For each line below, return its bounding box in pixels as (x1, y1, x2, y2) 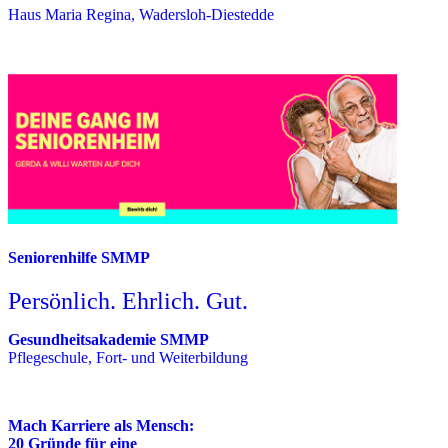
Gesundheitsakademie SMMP (8, 331, 209, 349)
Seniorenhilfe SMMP (8, 249, 150, 267)
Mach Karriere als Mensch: (8, 417, 194, 435)
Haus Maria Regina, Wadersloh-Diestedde (8, 6, 274, 24)
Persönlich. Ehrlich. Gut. (8, 288, 248, 315)
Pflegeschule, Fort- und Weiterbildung (8, 349, 248, 367)
